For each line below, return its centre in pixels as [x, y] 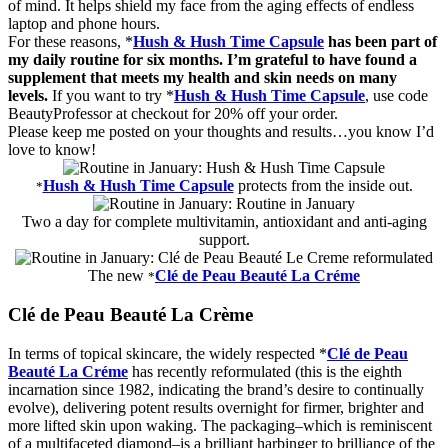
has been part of [380, 42]
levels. [28, 96]
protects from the [292, 186]
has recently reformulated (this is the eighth [267, 371]
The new [118, 276]
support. [224, 240]
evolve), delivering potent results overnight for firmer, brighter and [216, 407]
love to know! [52, 150]
